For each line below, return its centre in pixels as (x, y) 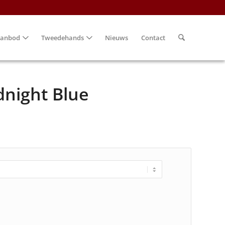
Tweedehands (62, 38)
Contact (153, 38)
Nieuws (116, 38)
